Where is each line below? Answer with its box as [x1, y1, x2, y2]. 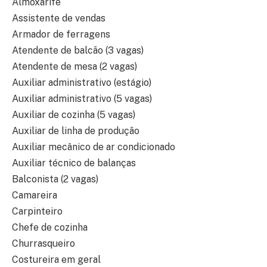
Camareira [12, 190, 57, 201]
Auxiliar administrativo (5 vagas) [12, 93, 152, 105]
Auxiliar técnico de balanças [12, 157, 136, 169]
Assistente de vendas [12, 13, 105, 24]
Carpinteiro [12, 206, 63, 218]
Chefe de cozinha [12, 222, 88, 234]
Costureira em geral [12, 254, 101, 266]
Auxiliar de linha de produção [12, 125, 139, 137]
